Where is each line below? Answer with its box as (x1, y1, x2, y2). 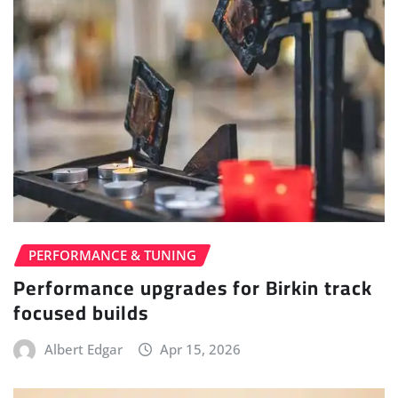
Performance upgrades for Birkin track (13, 268, 372, 306)
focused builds (13, 293, 148, 331)
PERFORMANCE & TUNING (28, 246, 196, 265)
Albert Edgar (44, 339, 123, 358)
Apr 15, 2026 (160, 339, 242, 358)
